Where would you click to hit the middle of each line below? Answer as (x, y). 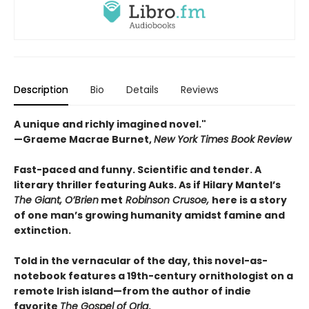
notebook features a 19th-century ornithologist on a (153, 276)
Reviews (200, 89)
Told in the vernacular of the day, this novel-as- (141, 260)
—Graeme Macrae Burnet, (84, 139)
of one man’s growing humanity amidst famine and (149, 215)
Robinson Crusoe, (167, 200)
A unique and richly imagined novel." (110, 124)
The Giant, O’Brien (56, 200)
